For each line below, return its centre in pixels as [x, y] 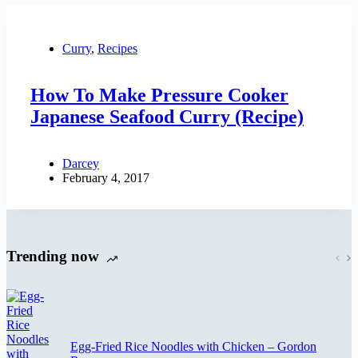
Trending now [53, 257]
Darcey [81, 163]
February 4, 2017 [106, 177]
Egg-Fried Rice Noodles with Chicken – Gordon [193, 347]
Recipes [117, 48]
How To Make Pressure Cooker [159, 95]
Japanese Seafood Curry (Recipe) [167, 116]
